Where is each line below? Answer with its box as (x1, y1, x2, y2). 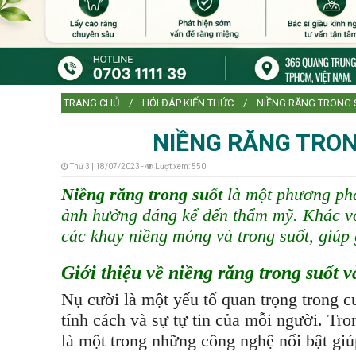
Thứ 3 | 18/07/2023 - (68, 162, 145, 171)
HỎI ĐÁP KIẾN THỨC (142, 97, 234, 109)
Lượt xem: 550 (153, 162, 206, 171)
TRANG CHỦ (64, 97, 119, 109)
